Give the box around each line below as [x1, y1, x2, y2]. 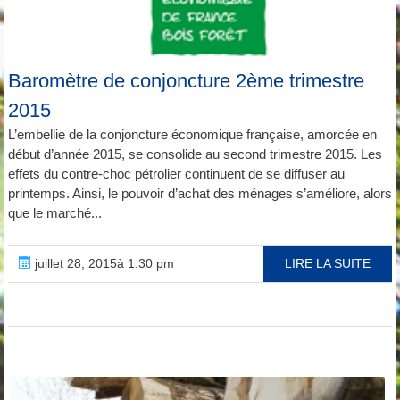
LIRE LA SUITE [285, 255, 371, 271]
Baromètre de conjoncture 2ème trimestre [7, 69, 364, 92]
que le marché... [7, 204, 102, 221]
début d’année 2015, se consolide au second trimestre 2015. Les [7, 146, 382, 162]
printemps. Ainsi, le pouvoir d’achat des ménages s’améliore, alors [7, 185, 392, 201]
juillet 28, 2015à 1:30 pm [30, 255, 174, 271]
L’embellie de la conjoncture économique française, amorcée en [7, 126, 377, 142]
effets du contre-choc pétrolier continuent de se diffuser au [7, 165, 345, 181]
